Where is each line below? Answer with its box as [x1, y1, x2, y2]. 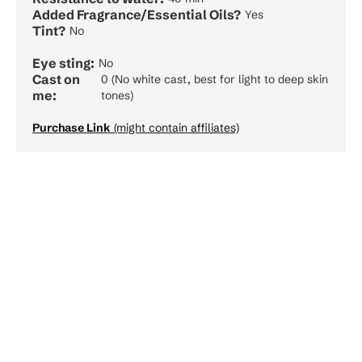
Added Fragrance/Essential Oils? [32, 6, 241, 23]
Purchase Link [32, 120, 111, 135]
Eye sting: [32, 54, 95, 71]
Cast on [32, 70, 80, 87]
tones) [101, 87, 134, 103]
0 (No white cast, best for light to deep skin [101, 71, 329, 86]
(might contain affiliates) [111, 120, 239, 135]
